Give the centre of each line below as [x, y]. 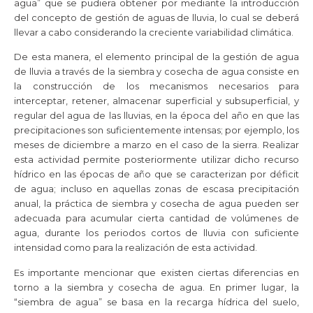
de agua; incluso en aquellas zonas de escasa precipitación [156, 189]
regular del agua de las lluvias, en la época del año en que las [156, 116]
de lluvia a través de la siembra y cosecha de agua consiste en [156, 72]
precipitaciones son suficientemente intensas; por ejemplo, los [156, 130]
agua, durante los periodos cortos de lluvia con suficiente [156, 233]
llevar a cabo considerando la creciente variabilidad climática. [154, 32]
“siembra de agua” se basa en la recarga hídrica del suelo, [156, 301]
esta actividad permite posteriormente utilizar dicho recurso [156, 160]
